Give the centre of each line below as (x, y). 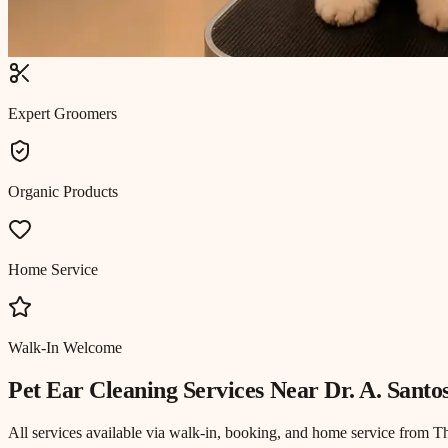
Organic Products (63, 191)
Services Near (251, 389)
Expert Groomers (62, 113)
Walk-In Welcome (65, 347)
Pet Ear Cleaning (93, 389)
